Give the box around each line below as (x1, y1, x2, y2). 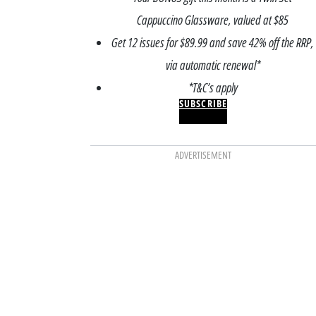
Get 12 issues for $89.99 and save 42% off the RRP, (111, 33, 315, 51)
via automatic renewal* (165, 56, 260, 73)
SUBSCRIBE (178, 96, 228, 110)
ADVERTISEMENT (174, 148, 231, 162)
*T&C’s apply (188, 78, 238, 96)
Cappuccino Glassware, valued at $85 (137, 11, 289, 28)
